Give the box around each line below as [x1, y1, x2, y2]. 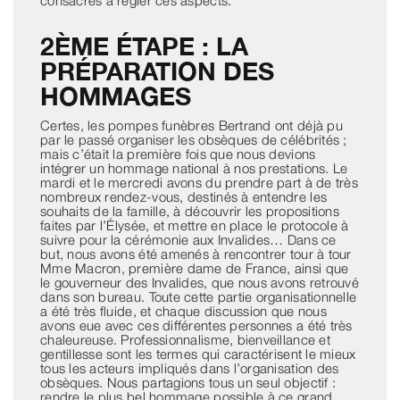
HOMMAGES [39, 81, 191, 112]
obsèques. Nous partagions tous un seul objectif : [39, 374, 337, 391]
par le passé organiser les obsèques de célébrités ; [39, 131, 347, 148]
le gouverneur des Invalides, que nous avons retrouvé [39, 274, 360, 291]
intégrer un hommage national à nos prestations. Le [39, 160, 348, 177]
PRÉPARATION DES [39, 56, 274, 87]
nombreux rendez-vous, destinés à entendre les [39, 188, 328, 205]
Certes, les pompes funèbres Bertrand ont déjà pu [39, 117, 343, 134]
